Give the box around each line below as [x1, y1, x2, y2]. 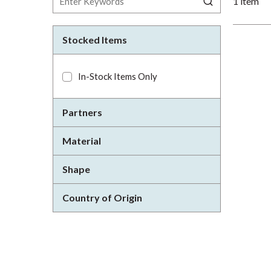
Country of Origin [62, 192, 142, 203]
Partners [62, 106, 102, 118]
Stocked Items [62, 34, 127, 45]
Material [62, 135, 101, 146]
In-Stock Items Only [78, 71, 157, 82]
